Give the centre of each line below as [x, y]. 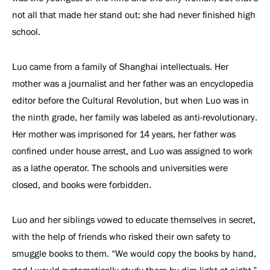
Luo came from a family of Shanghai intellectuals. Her [120, 67]
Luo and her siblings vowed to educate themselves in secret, [134, 220]
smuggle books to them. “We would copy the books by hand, [134, 253]
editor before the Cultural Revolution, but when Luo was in [130, 100]
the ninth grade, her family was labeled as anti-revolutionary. [135, 117]
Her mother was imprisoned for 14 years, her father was [124, 134]
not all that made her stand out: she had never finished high [134, 15]
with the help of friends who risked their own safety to [121, 237]
